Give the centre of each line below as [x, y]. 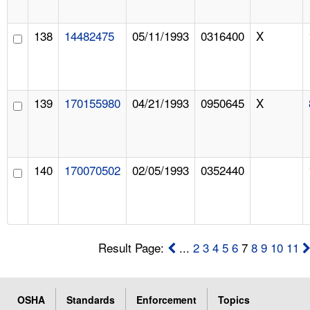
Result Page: [133, 247]
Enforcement [166, 299]
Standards [91, 299]
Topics [234, 299]
